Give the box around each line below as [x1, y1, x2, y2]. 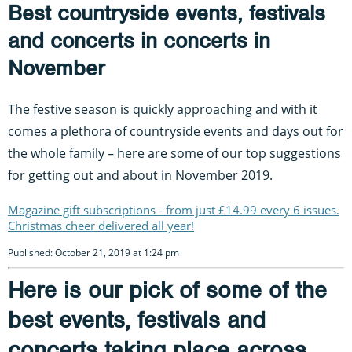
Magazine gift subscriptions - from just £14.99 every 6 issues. [8, 201, 339, 218]
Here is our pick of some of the [8, 275, 327, 304]
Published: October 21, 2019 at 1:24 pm [8, 245, 179, 259]
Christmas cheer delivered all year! [8, 217, 194, 233]
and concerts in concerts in [8, 27, 270, 54]
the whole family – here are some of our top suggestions [8, 144, 341, 162]
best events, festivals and [8, 305, 266, 334]
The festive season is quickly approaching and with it [8, 100, 317, 118]
